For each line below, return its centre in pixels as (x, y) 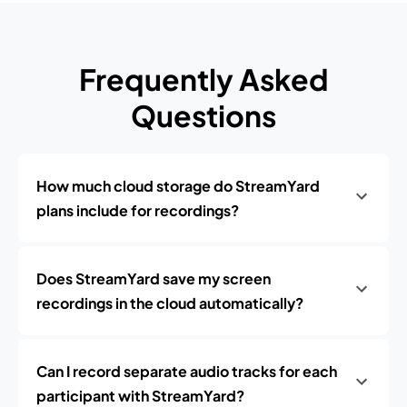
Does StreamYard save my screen (154, 278)
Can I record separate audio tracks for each (187, 371)
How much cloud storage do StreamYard (178, 186)
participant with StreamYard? (140, 396)
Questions (203, 115)
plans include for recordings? (138, 210)
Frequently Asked (203, 79)
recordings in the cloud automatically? (170, 303)
